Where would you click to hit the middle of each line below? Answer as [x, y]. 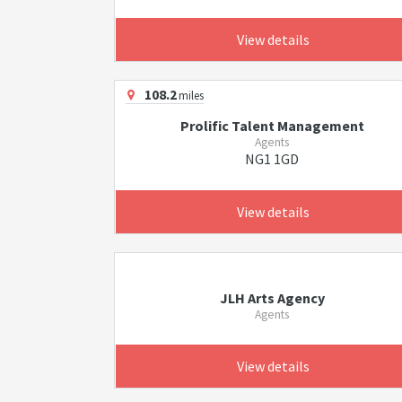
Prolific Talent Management [272, 126]
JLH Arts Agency [272, 298]
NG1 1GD [272, 159]
